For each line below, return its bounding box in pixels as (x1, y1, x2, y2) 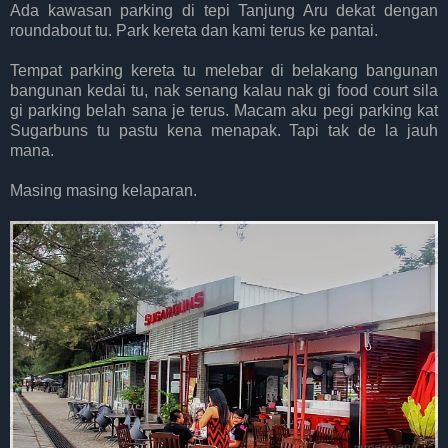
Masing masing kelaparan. (10, 182, 197, 200)
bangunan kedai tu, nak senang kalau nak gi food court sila (10, 82, 438, 100)
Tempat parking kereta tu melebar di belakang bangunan (10, 62, 438, 80)
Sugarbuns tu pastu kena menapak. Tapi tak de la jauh (10, 122, 438, 140)
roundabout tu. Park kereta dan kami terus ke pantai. (10, 22, 378, 40)
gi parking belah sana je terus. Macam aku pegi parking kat (10, 102, 438, 120)
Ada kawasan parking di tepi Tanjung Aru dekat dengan (10, 2, 438, 20)
